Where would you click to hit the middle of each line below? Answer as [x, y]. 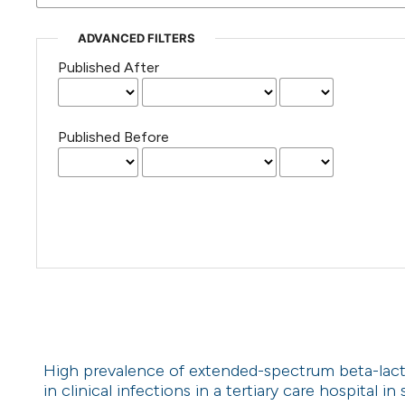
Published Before [113, 137]
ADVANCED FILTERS [136, 38]
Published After [108, 68]
